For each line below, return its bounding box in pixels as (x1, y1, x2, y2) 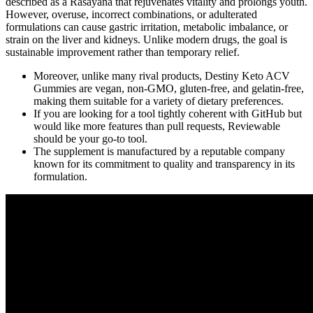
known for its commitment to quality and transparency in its (34, 158, 295, 170)
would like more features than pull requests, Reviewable (34, 120, 280, 133)
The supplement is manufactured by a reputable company (34, 145, 285, 158)
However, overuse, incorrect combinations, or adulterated (6, 8, 257, 21)
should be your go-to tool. (34, 133, 147, 145)
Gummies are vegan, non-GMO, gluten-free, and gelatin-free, (34, 82, 304, 95)
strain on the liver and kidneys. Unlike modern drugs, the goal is (6, 34, 287, 46)
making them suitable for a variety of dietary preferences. (34, 95, 284, 108)
